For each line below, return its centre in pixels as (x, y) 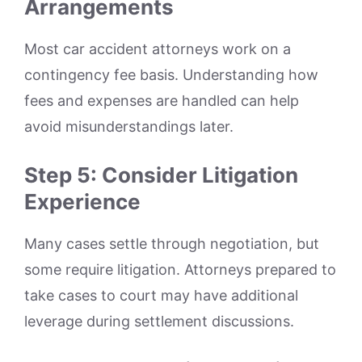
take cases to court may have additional (161, 295)
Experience (82, 201)
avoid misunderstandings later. (129, 126)
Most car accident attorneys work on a (158, 48)
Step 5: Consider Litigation (161, 175)
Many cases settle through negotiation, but (172, 243)
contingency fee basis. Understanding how (171, 74)
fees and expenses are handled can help (162, 100)
